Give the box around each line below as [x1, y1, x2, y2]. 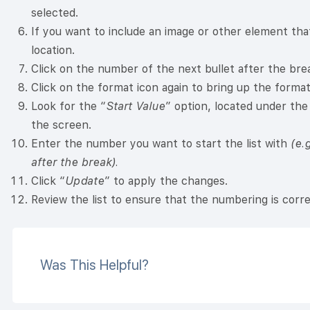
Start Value [106, 100, 165, 113]
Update [65, 174, 104, 188]
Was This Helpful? [40, 257, 149, 274]
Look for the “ [31, 100, 106, 113]
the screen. [31, 118, 91, 132]
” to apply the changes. [104, 174, 228, 188]
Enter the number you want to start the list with [31, 137, 291, 151]
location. [31, 44, 75, 57]
